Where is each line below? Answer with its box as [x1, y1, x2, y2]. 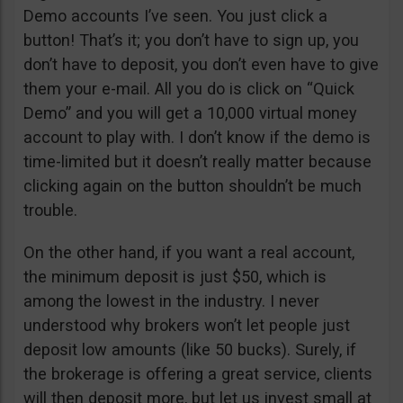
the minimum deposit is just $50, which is [23, 267, 327, 287]
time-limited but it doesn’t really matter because [23, 152, 372, 172]
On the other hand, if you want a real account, [23, 243, 354, 263]
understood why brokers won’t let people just [23, 316, 350, 336]
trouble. [23, 201, 77, 220]
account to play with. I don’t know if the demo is [23, 128, 371, 148]
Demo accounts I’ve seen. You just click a [23, 6, 327, 26]
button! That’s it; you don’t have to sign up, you [23, 31, 359, 50]
